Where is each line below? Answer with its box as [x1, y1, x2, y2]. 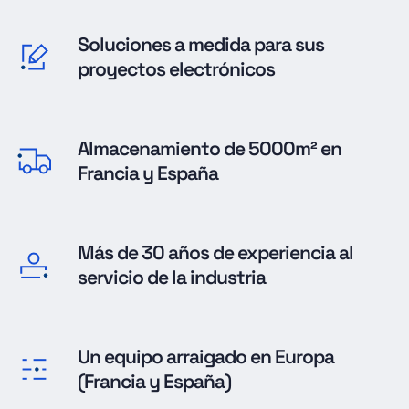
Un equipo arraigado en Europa [77, 343, 334, 369]
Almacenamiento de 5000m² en [77, 135, 341, 161]
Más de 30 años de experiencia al [77, 239, 353, 265]
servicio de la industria [77, 264, 266, 289]
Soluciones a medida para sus [77, 31, 324, 57]
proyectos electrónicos [77, 56, 275, 81]
